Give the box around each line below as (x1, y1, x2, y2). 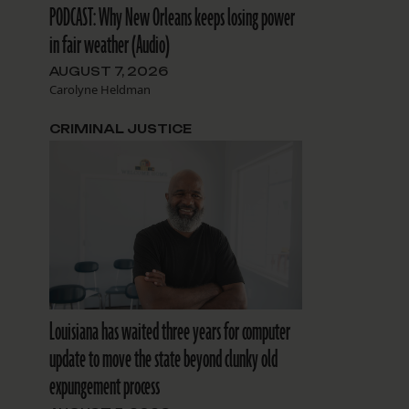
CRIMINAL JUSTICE (48, 121, 192, 137)
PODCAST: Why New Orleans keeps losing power (48, 2, 295, 36)
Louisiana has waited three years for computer (48, 316, 290, 349)
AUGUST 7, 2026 (48, 64, 168, 79)
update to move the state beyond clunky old (48, 343, 278, 376)
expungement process (48, 371, 160, 404)
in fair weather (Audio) (48, 29, 170, 63)
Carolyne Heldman (48, 81, 151, 99)
